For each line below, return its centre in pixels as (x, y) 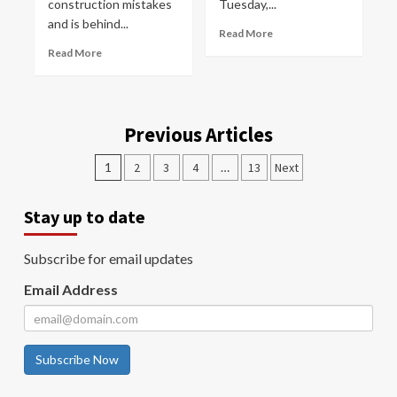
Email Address (71, 289)
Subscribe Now (77, 359)
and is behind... (88, 23)
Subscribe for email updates (109, 258)
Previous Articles (198, 135)
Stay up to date (85, 217)
